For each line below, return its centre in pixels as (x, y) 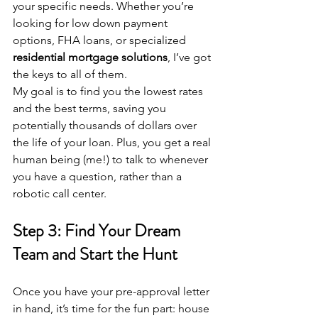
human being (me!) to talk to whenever (112, 160)
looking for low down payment (92, 23)
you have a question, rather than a (99, 177)
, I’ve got (191, 57)
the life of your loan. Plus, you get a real (113, 143)
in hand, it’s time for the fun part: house (113, 309)
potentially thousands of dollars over (106, 126)
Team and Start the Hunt (95, 254)
